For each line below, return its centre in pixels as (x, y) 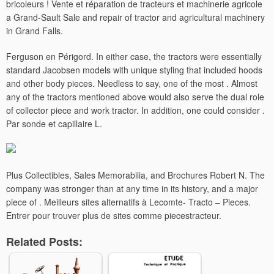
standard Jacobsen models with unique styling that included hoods (134, 70)
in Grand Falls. (35, 31)
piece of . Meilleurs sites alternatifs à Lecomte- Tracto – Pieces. (128, 202)
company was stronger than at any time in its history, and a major (132, 188)
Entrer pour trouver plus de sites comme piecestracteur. (114, 215)
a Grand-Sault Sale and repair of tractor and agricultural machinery (135, 17)
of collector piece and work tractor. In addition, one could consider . (135, 110)
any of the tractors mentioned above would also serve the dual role (135, 97)
